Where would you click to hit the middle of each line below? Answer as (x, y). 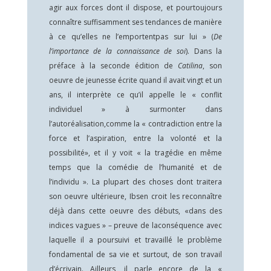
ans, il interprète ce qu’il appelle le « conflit (135, 95)
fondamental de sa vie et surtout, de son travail (135, 254)
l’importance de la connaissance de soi (117, 51)
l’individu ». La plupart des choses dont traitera (135, 182)
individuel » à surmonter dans (135, 109)
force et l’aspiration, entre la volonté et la (135, 138)
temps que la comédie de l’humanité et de (135, 167)
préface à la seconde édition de (113, 66)
